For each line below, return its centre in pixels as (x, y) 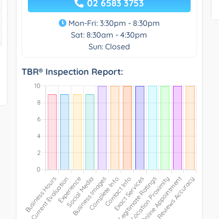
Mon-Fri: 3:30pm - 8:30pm (113, 23)
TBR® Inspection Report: (72, 71)
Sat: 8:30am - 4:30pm (109, 34)
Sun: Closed (109, 46)
